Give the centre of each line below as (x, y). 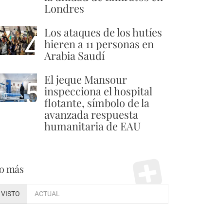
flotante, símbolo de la (97, 102)
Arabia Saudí (74, 55)
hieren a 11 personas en (99, 44)
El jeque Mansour (86, 79)
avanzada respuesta (91, 114)
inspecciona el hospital (98, 91)
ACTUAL (47, 194)
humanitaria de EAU (92, 126)
